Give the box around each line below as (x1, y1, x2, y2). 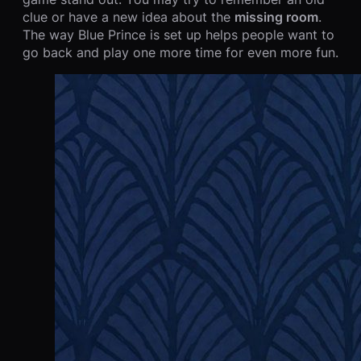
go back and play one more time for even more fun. (23, 44, 338, 61)
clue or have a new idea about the (23, 9, 234, 26)
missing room (234, 9, 318, 26)
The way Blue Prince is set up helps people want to (23, 27, 334, 44)
